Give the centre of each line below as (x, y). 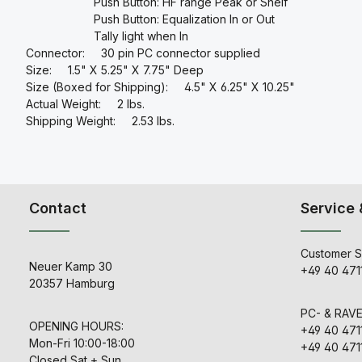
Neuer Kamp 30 (71, 266)
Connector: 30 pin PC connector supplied (138, 53)
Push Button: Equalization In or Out (145, 19)
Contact (58, 208)
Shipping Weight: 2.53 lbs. (95, 121)
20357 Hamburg (72, 283)
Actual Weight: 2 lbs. (80, 104)
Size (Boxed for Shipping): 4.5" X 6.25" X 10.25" (156, 87)
